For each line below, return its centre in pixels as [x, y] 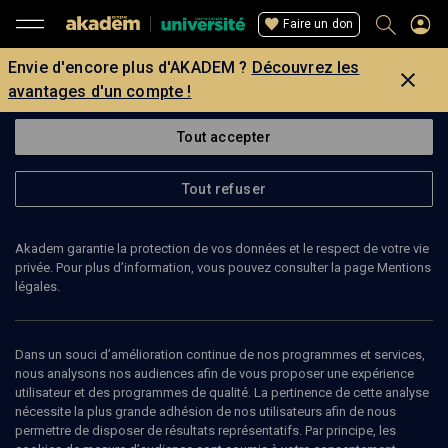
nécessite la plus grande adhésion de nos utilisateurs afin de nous [205, 411]
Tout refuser [224, 189]
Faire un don [318, 23]
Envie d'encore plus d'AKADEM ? [128, 67]
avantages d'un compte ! [100, 91]
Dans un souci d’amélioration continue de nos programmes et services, [220, 354]
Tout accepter [224, 137]
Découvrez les [305, 67]
